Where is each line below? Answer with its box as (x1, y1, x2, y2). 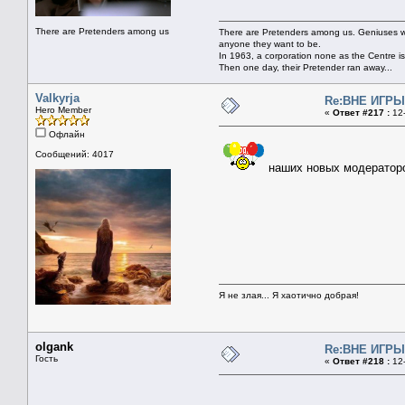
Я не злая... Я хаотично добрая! (219, 289, 359, 300)
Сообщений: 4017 (35, 148, 114, 159)
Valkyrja (35, 90, 80, 105)
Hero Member (35, 104, 91, 115)
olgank (35, 339, 73, 353)
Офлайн (46, 128, 85, 139)
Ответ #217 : (333, 107, 390, 118)
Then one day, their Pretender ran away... (219, 61, 392, 72)
